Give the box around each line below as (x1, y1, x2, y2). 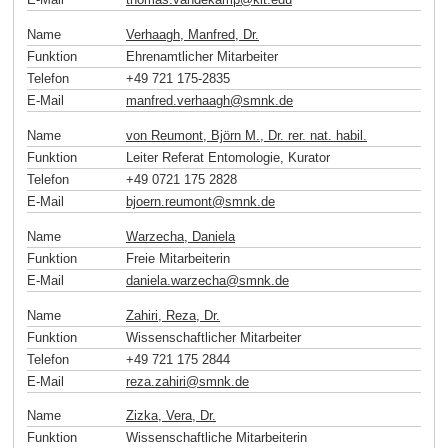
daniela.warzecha (126, 272, 226, 288)
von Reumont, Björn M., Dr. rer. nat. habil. (126, 127, 367, 143)
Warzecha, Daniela (126, 228, 235, 244)
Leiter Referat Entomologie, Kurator (126, 149, 330, 165)
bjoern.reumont (126, 193, 212, 209)
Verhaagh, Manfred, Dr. (126, 27, 259, 43)
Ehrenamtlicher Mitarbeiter (126, 49, 278, 65)
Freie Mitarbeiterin (126, 250, 230, 266)
